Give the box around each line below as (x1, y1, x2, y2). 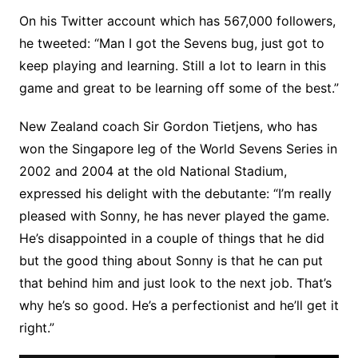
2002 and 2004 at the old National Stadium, (18, 163, 287, 179)
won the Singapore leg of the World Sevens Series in (18, 141, 337, 157)
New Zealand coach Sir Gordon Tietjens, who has (18, 118, 317, 134)
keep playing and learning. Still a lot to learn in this (18, 58, 326, 74)
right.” (18, 320, 54, 336)
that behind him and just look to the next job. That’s (18, 275, 332, 291)
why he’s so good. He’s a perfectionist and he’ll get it (18, 297, 339, 313)
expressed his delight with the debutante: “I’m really (18, 185, 332, 201)
